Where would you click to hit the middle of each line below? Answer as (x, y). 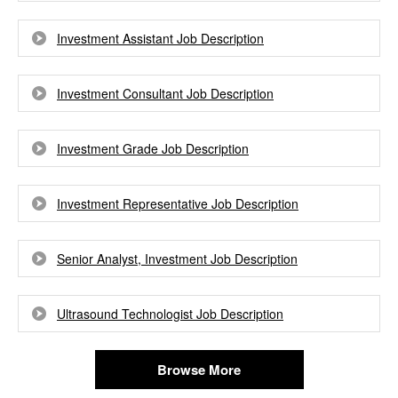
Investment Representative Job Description (178, 203)
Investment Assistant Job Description (160, 38)
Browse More (199, 370)
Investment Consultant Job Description (165, 93)
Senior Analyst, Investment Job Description (177, 259)
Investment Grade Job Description (153, 148)
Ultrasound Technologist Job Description (170, 314)
